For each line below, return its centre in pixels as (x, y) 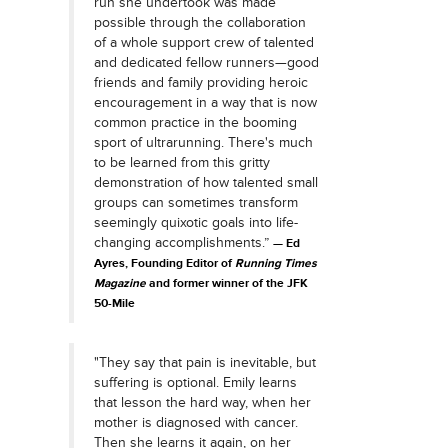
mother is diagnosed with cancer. (195, 422)
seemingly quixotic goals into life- (195, 222)
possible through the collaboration (199, 22)
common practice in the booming (195, 122)
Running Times (275, 263)
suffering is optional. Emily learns (195, 382)
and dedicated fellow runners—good (206, 62)
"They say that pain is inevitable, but (204, 362)
